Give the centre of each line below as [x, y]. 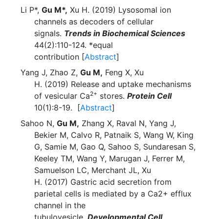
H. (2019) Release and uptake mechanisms [113, 84]
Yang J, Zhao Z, [50, 72]
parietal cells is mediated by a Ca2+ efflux [113, 194]
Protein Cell [149, 96]
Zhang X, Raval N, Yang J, [128, 123]
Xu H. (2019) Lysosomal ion [119, 10]
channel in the [60, 205]
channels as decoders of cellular [94, 22]
